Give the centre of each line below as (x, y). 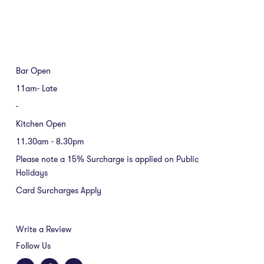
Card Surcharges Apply (59, 190)
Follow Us (33, 245)
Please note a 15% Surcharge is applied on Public (107, 159)
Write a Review (44, 229)
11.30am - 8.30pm (50, 141)
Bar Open (33, 70)
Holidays (32, 172)
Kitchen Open (41, 123)
